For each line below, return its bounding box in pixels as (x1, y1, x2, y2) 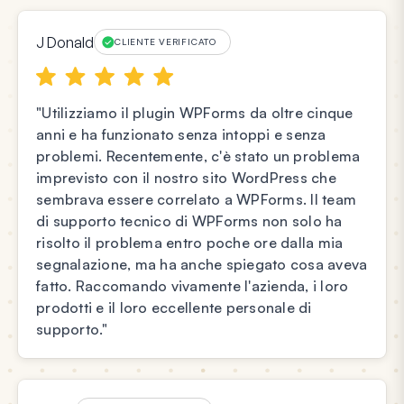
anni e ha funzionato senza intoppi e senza (36, 125, 326, 144)
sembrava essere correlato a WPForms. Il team (36, 190, 356, 209)
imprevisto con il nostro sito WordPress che (36, 169, 336, 188)
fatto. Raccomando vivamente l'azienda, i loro (36, 277, 349, 296)
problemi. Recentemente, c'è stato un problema (36, 147, 361, 166)
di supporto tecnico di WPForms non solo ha (36, 212, 343, 231)
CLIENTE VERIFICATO (115, 36, 216, 48)
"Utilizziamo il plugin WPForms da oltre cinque (36, 104, 353, 123)
